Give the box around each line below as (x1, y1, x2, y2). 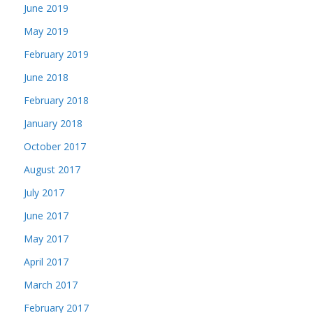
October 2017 (24, 140, 86, 153)
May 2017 (24, 232, 68, 245)
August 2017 (24, 163, 80, 176)
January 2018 (24, 117, 82, 130)
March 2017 (24, 278, 78, 291)
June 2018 (24, 71, 68, 84)
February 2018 (24, 94, 89, 107)
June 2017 (24, 209, 68, 222)
